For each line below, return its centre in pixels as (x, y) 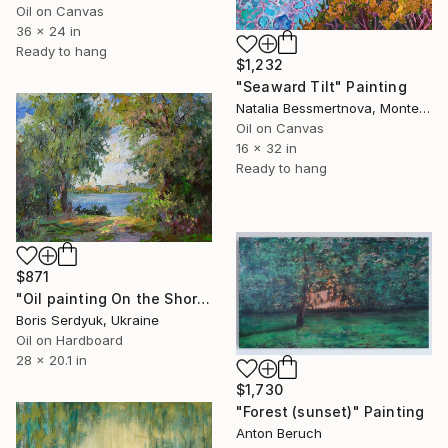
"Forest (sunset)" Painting (330, 412)
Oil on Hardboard (69, 339)
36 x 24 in (48, 31)
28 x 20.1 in (51, 359)
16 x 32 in (266, 148)
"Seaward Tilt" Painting (321, 87)
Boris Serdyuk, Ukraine (87, 319)
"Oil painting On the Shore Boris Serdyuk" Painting (204, 298)
